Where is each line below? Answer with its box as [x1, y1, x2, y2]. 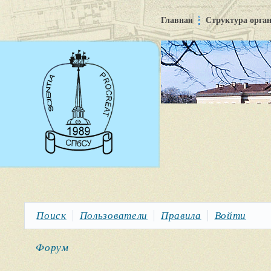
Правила [160, 209, 201, 221]
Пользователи [79, 209, 148, 221]
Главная [161, 16, 193, 25]
